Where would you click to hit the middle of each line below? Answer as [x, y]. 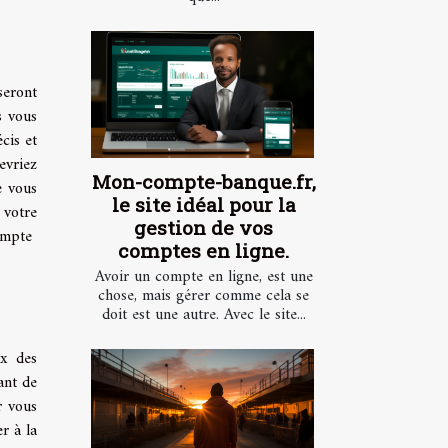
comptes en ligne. [203, 251]
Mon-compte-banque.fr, [203, 182]
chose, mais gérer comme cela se [203, 296]
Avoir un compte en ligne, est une [203, 277]
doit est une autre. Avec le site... [203, 315]
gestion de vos [203, 228]
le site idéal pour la [203, 205]
